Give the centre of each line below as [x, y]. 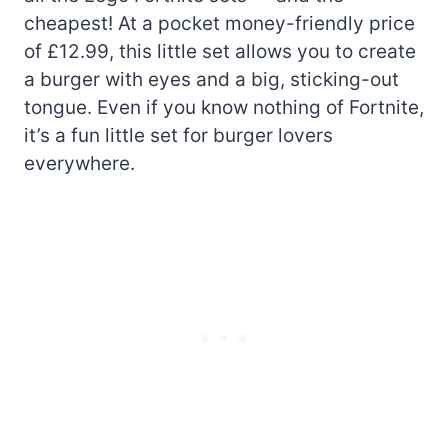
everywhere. [79, 163]
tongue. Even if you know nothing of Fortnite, [224, 107]
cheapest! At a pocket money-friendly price [219, 23]
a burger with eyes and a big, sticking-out [211, 79]
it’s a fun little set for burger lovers [178, 135]
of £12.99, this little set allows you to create [220, 51]
